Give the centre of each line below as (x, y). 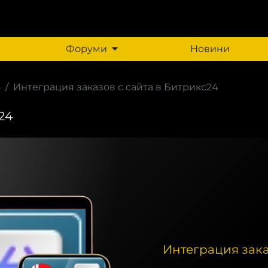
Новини (210, 49)
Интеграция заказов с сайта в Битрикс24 (116, 87)
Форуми (86, 49)
